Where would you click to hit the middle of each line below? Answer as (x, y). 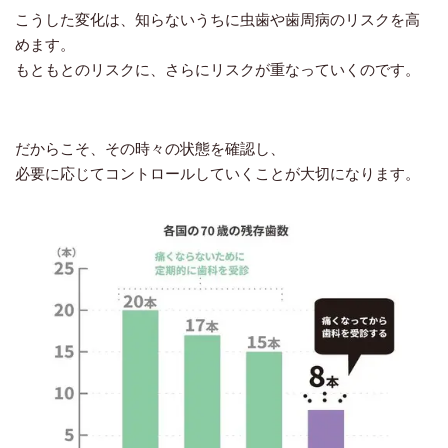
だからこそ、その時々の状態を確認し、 (150, 148)
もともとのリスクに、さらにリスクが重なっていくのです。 (217, 69)
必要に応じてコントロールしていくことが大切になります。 (217, 173)
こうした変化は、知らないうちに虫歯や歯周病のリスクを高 (217, 19)
